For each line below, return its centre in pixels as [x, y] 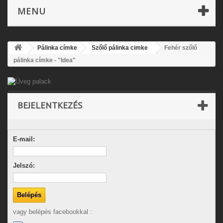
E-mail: [24, 139]
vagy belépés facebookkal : [53, 212]
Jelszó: [24, 166]
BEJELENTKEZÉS [50, 105]
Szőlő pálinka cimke [120, 48]
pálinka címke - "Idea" [45, 60]
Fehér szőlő [181, 48]
